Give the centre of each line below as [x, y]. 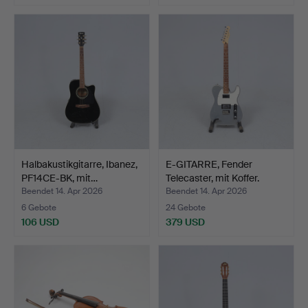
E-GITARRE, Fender [209, 165]
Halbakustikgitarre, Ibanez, [79, 165]
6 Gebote [39, 208]
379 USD [185, 222]
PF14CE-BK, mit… [59, 178]
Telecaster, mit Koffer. [212, 178]
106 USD [40, 222]
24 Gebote [186, 208]
